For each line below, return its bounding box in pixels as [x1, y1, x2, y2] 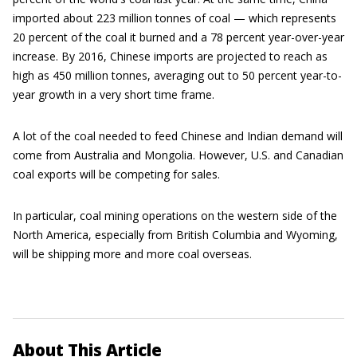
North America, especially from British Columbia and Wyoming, [13, 227, 338, 242]
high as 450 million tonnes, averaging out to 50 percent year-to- [13, 68, 342, 83]
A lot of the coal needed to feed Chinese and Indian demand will [13, 128, 343, 143]
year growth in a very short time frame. [13, 87, 214, 102]
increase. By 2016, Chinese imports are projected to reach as [13, 49, 328, 64]
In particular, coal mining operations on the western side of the [13, 208, 337, 223]
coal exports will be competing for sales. [13, 167, 220, 182]
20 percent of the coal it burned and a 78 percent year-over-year [13, 29, 344, 45]
